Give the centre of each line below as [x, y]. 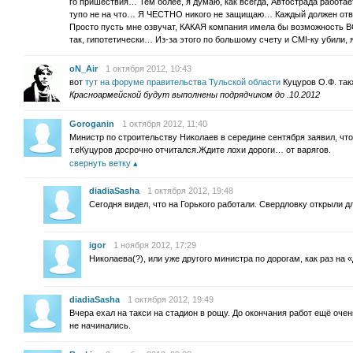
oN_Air [84, 69]
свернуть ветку [100, 163]
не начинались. [100, 325]
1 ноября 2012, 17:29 [155, 245]
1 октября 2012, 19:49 [171, 299]
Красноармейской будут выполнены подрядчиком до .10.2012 [195, 95]
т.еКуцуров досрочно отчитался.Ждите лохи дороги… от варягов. [200, 150]
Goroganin [92, 124]
